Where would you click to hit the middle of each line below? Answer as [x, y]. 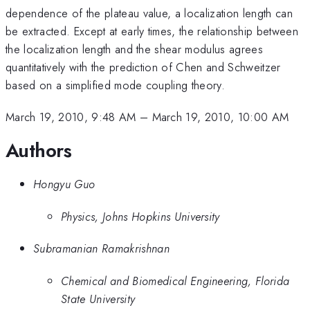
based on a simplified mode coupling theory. [116, 85]
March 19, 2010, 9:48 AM [71, 117]
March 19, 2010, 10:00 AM [220, 117]
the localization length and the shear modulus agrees [135, 49]
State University [98, 299]
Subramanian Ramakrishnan [101, 249]
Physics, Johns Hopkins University [140, 216]
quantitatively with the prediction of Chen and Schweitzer [143, 67]
